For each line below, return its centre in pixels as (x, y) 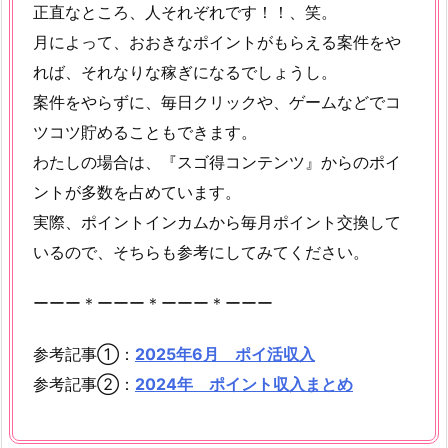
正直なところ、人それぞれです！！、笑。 (185, 12)
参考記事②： (84, 383)
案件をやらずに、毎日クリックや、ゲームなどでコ (217, 102)
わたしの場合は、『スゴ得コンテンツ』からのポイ (217, 162)
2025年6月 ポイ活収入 (225, 353)
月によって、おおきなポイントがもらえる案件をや (217, 42)
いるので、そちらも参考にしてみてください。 (201, 252)
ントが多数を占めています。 (137, 192)
